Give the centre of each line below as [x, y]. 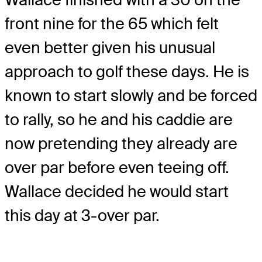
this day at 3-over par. [82, 215]
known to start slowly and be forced [131, 95]
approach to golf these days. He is [127, 71]
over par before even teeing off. [117, 167]
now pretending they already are [121, 143]
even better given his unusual [110, 47]
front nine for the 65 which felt [112, 23]
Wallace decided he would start [117, 191]
